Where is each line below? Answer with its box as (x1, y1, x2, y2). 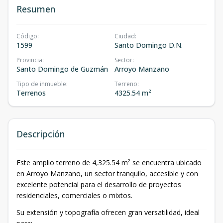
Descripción (16, 128, 65, 140)
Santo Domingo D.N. (114, 40, 183, 50)
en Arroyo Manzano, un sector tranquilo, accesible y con (16, 169, 198, 178)
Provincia (16, 56, 42, 64)
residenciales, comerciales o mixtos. (16, 191, 132, 200)
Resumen (16, 3, 55, 15)
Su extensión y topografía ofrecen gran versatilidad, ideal (16, 208, 200, 217)
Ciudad (114, 32, 135, 40)
